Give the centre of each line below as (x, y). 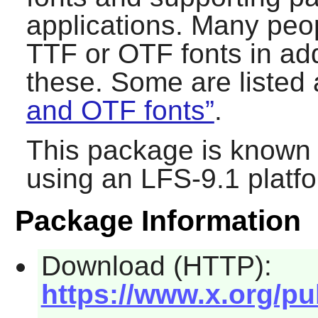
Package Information (158, 221)
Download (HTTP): (156, 266)
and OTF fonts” (120, 111)
